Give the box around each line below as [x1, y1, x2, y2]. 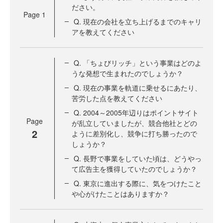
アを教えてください [72, 27, 134, 37]
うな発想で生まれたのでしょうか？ [72, 68, 183, 78]
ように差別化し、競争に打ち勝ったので [72, 128, 197, 138]
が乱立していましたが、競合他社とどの [72, 118, 197, 128]
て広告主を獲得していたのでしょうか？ [72, 164, 197, 174]
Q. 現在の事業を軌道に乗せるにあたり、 [74, 83, 202, 93]
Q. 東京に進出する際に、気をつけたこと [74, 178, 202, 188]
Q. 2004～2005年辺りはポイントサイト [74, 108, 199, 117]
